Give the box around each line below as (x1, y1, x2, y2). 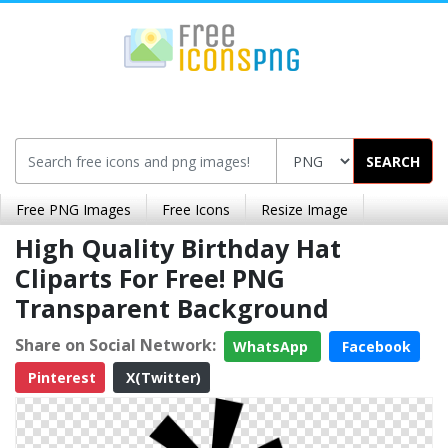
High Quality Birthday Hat (15, 231, 341, 265)
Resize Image (261, 200, 348, 219)
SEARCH (366, 151, 420, 171)
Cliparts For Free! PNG (15, 261, 285, 295)
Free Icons (162, 200, 230, 219)
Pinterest (24, 368, 96, 387)
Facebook (338, 337, 411, 356)
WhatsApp (233, 337, 312, 356)
